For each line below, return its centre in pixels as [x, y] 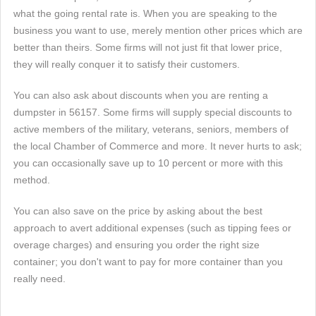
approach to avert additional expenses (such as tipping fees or [152, 228]
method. [32, 180]
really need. [39, 279]
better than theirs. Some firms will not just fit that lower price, [148, 47]
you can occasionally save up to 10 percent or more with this [148, 163]
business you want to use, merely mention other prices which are [158, 30]
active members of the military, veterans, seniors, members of [151, 129]
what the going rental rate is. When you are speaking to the [145, 13]
